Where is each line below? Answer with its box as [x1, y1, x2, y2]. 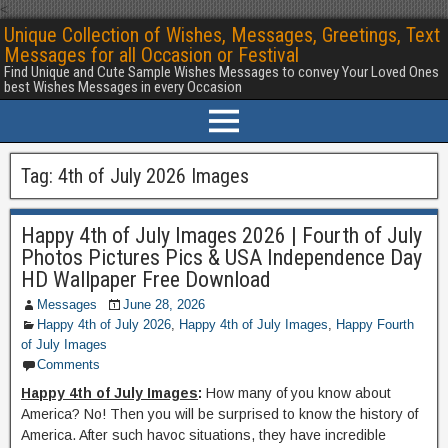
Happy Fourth [336, 317, 414, 332]
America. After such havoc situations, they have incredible [21, 427, 386, 443]
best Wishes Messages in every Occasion [4, 78, 242, 96]
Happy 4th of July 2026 [37, 317, 171, 332]
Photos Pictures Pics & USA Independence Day [21, 245, 422, 270]
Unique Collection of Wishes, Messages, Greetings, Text [4, 23, 440, 47]
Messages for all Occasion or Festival [4, 43, 299, 67]
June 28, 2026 [123, 297, 205, 312]
